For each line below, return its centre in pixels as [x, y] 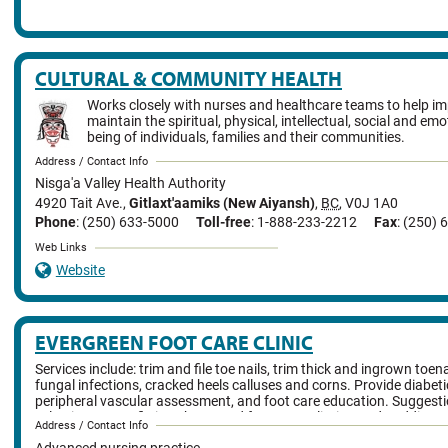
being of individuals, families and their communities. [246, 137]
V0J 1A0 [371, 203]
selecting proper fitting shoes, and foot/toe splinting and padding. [237, 418]
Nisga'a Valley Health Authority [130, 184]
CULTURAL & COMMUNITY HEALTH [188, 78]
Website [80, 271]
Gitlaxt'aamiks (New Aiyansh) [222, 203]
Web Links [61, 248]
